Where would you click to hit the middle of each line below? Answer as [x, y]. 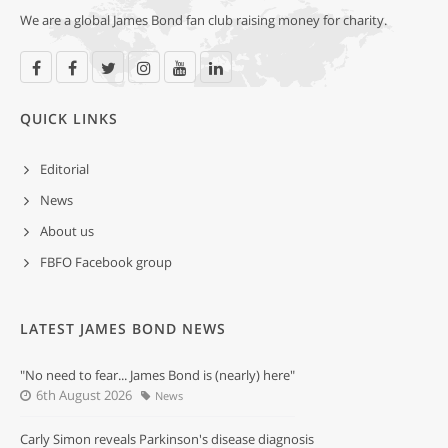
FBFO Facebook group [106, 262]
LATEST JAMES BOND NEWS [123, 329]
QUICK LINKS [69, 119]
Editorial [64, 169]
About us [67, 231]
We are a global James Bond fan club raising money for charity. [203, 20]
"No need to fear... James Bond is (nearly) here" [157, 375]
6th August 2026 [82, 395]
